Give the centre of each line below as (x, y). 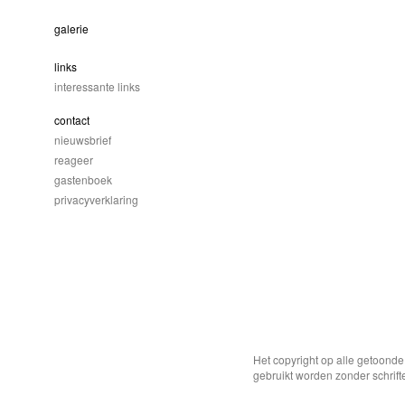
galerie (71, 28)
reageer (74, 160)
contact (72, 120)
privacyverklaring (96, 199)
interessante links (97, 86)
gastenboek (83, 179)
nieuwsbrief (83, 140)
